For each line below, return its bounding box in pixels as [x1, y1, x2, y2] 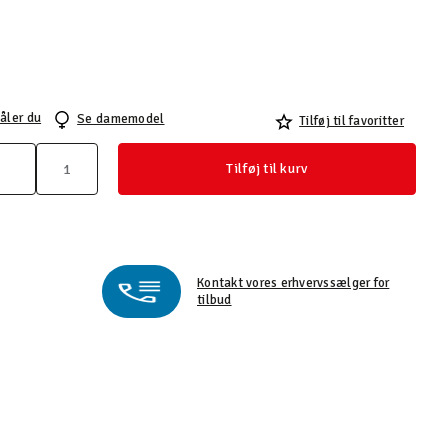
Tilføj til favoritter [299, 112, 404, 129]
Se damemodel [77, 111, 165, 127]
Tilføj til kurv [226, 160, 308, 177]
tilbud [197, 291, 232, 308]
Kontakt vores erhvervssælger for [197, 274, 390, 291]
